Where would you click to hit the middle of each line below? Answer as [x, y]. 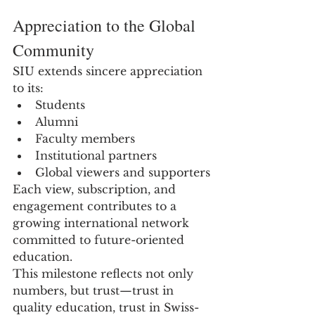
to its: [28, 88]
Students [60, 105]
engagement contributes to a [96, 206]
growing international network [103, 223]
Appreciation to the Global [106, 25]
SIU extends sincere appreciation [109, 71]
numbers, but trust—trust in [95, 290]
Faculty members [85, 139]
